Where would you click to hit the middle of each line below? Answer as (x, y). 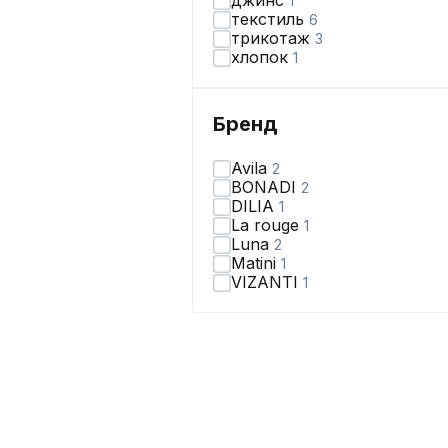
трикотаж (273, 38)
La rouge (267, 225)
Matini (256, 263)
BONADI (266, 187)
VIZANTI (267, 282)
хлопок (262, 57)
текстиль (270, 19)
